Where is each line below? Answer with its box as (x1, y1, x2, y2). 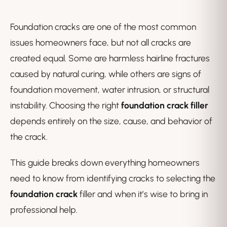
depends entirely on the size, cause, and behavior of (10, 116, 212, 127)
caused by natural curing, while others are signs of (10, 68, 201, 80)
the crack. (10, 131, 48, 142)
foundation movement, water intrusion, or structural (10, 84, 209, 95)
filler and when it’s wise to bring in (78, 188, 208, 200)
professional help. (10, 204, 78, 215)
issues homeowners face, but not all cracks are (10, 37, 191, 48)
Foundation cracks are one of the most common (10, 21, 196, 32)
